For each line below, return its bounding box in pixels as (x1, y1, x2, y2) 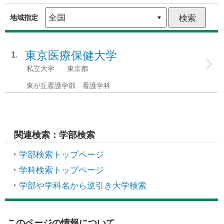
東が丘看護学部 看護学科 (26, 81, 110, 90)
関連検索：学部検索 (14, 129, 95, 140)
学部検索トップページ (19, 150, 104, 160)
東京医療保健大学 (25, 49, 117, 62)
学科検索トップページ (19, 165, 104, 175)
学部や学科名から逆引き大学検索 (19, 181, 147, 191)
